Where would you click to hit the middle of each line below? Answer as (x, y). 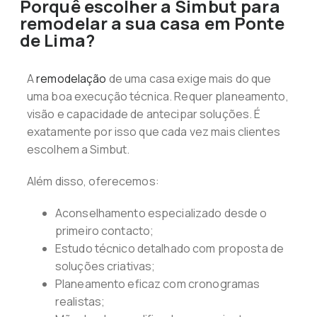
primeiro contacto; (104, 231)
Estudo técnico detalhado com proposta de (169, 248)
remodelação (71, 79)
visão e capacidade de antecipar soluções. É (144, 114)
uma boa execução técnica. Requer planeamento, (157, 96)
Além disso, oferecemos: (93, 181)
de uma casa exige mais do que (189, 79)
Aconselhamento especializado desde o (161, 213)
